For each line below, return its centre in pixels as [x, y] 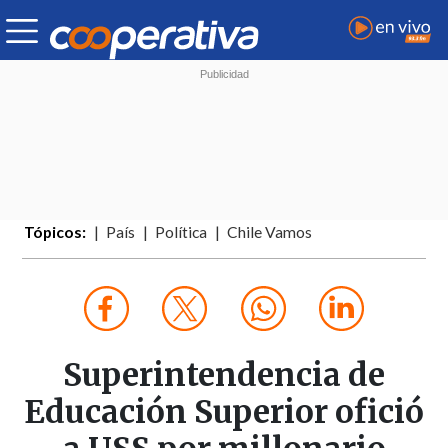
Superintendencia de [224, 375]
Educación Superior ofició [224, 412]
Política [181, 232]
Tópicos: [55, 232]
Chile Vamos [270, 232]
